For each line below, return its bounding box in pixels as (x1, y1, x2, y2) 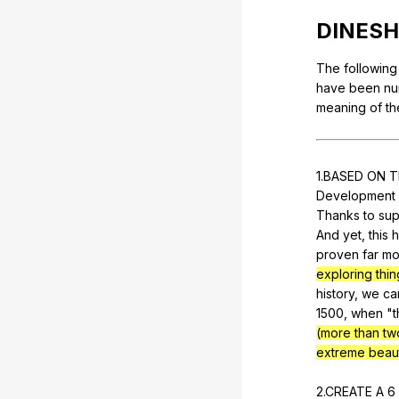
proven (316, 246, 359, 262)
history (316, 285, 354, 301)
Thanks (316, 207, 360, 223)
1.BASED (316, 167, 367, 183)
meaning (316, 100, 366, 115)
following (344, 61, 397, 76)
